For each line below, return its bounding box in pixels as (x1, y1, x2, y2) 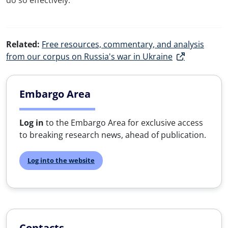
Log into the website (27, 156, 95, 165)
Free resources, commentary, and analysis (42, 39, 204, 50)
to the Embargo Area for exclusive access (44, 117, 203, 128)
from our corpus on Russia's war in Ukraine (6, 51, 173, 62)
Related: (6, 39, 40, 50)
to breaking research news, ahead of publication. (19, 129, 206, 140)
